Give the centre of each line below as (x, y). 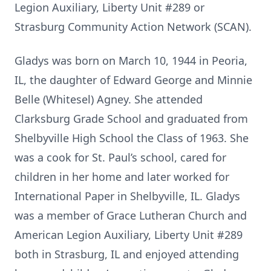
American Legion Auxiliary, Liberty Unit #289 (129, 235)
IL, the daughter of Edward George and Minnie (133, 80)
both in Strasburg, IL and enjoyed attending (127, 254)
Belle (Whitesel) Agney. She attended (109, 99)
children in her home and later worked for (122, 177)
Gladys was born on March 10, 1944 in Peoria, (131, 60)
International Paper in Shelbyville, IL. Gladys (127, 196)
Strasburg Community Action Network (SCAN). (133, 27)
